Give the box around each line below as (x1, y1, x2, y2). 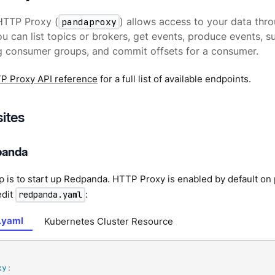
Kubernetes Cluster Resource (44, 215, 174, 227)
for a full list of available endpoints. (98, 73, 251, 85)
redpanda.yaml (18, 189, 83, 201)
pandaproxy (61, 15, 117, 28)
